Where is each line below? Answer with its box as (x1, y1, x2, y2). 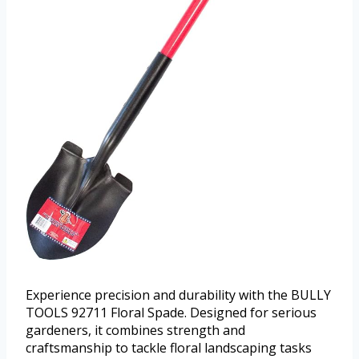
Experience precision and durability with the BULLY (26, 286, 331, 305)
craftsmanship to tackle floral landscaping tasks (26, 339, 312, 357)
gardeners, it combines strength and (26, 321, 245, 340)
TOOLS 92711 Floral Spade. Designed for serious (26, 304, 317, 322)
